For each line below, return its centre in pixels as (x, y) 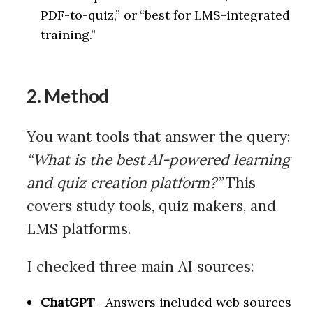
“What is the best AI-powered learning (158, 160)
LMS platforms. (79, 229)
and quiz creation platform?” (124, 183)
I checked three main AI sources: (141, 267)
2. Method (68, 96)
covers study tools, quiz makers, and (151, 206)
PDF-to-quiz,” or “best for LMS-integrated (165, 15)
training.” (68, 35)
